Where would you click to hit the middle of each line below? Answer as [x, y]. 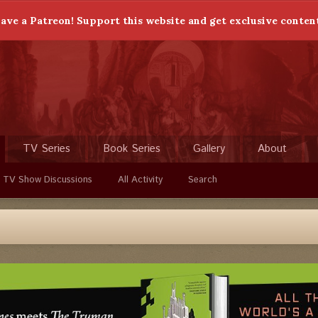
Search [203, 180]
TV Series [46, 149]
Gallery [209, 149]
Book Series [132, 149]
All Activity [140, 180]
